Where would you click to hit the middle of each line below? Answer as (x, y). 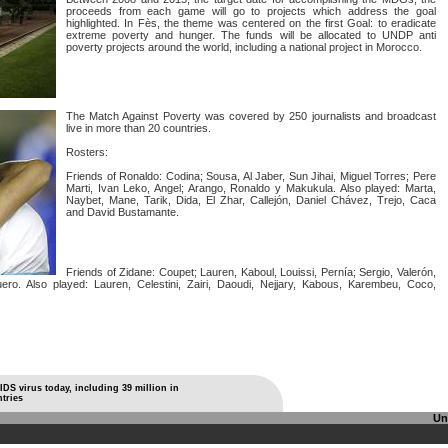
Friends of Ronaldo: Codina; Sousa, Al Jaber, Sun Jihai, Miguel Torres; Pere (251, 176)
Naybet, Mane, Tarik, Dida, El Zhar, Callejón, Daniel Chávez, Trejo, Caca (251, 200)
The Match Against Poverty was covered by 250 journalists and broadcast (251, 116)
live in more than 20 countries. (138, 128)
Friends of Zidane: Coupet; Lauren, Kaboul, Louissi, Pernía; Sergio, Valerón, (251, 272)
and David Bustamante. (122, 212)
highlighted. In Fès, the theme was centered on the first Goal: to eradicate (251, 23)
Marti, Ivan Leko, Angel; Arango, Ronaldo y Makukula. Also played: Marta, (251, 188)
